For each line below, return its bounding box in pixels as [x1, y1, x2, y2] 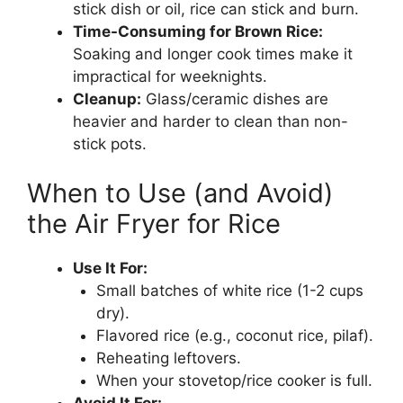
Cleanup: [73, 89, 141, 108]
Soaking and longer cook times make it [73, 44, 353, 63]
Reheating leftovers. [95, 349, 241, 368]
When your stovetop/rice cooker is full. [95, 372, 372, 390]
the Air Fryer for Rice [27, 208, 281, 240]
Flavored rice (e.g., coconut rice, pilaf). [95, 327, 373, 345]
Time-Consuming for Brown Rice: [73, 22, 323, 40]
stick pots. [73, 134, 147, 153]
